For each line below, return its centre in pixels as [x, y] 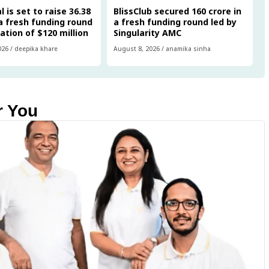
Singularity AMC [148, 32]
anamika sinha [189, 48]
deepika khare [36, 48]
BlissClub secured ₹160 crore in [178, 11]
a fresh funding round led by [175, 22]
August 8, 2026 [137, 48]
